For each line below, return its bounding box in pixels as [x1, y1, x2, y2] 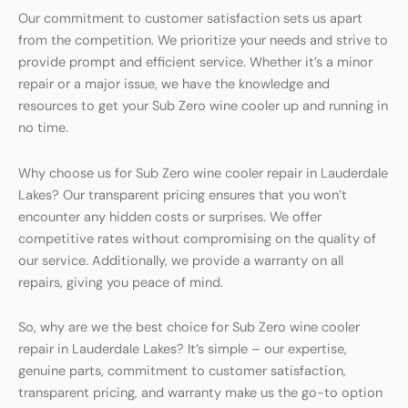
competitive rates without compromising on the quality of [18, 229, 376, 248]
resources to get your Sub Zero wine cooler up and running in [18, 97, 388, 115]
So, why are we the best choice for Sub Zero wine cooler [18, 319, 360, 337]
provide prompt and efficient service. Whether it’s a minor [18, 53, 372, 71]
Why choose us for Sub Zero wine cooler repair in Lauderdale [18, 164, 388, 182]
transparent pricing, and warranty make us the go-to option [18, 384, 382, 403]
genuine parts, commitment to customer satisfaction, [18, 362, 346, 381]
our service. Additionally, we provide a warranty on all [18, 251, 343, 270]
